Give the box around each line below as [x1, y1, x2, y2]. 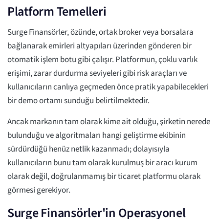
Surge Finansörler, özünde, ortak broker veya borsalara [7, 26, 194, 39]
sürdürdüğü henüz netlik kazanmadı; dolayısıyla [7, 143, 170, 155]
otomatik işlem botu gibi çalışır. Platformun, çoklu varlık [7, 54, 197, 66]
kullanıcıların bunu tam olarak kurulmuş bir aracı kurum [7, 157, 197, 169]
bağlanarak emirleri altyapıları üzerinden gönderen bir [7, 40, 192, 52]
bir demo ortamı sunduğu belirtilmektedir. [7, 95, 150, 107]
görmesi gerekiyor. [7, 184, 70, 197]
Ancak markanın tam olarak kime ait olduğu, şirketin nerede [7, 116, 210, 128]
